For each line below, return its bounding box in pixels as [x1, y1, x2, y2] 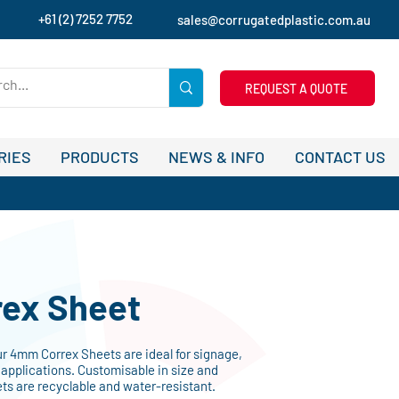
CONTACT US [294, 147, 386, 167]
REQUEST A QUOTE [244, 80, 347, 96]
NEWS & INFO [168, 147, 265, 167]
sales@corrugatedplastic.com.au [177, 12, 370, 28]
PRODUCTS [60, 147, 139, 167]
